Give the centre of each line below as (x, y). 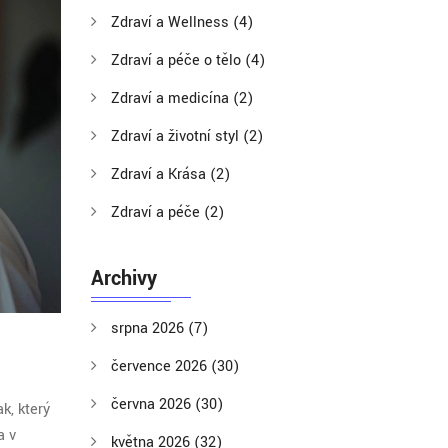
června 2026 (153, 404)
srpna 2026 (149, 328)
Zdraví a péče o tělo (178, 60)
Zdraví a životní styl (177, 136)
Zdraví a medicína (172, 98)
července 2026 (161, 366)
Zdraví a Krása (160, 174)
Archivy (124, 278)
